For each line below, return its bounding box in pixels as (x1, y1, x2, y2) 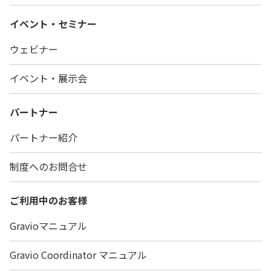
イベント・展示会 (10, 71, 87, 86)
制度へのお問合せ (10, 159, 87, 174)
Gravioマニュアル (10, 218, 87, 233)
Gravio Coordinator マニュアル (10, 247, 147, 263)
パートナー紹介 (10, 130, 77, 145)
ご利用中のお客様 (10, 193, 87, 208)
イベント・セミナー (10, 16, 97, 31)
